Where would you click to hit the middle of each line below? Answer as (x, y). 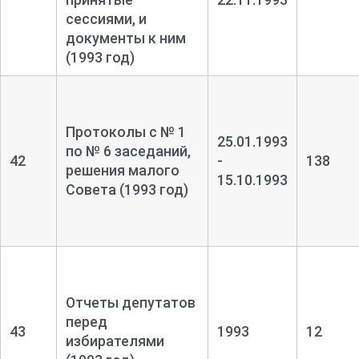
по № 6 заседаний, (128, 151)
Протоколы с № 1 (125, 131)
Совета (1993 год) (127, 189)
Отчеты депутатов (130, 302)
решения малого (122, 170)
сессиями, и (106, 18)
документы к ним (125, 38)
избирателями (115, 341)
